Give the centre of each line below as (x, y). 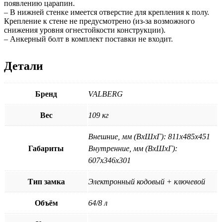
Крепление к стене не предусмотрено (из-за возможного (99, 21)
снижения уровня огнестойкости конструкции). (85, 30)
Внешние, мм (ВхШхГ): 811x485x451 (149, 137)
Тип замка (46, 182)
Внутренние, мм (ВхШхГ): (133, 149)
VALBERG (106, 94)
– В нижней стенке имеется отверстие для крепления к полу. (107, 12)
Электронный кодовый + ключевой (147, 182)
